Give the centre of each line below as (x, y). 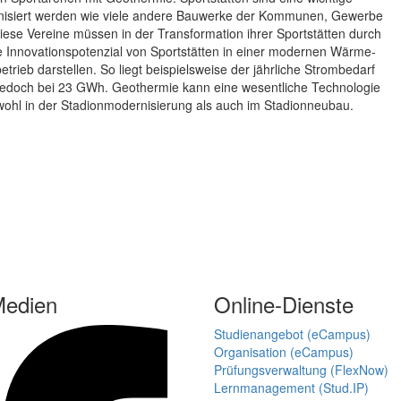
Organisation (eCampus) (284, 352)
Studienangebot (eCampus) (292, 334)
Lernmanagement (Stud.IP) (291, 388)
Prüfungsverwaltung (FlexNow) (301, 370)
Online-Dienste (284, 304)
